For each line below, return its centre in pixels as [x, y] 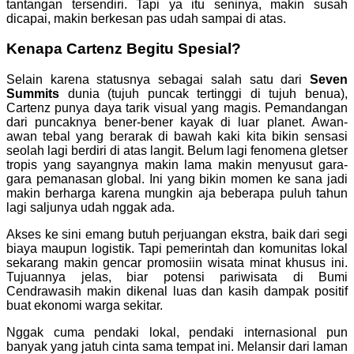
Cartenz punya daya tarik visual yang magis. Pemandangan [177, 108]
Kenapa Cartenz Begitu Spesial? [124, 49]
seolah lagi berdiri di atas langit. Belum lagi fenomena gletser [177, 151]
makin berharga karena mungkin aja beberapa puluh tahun [177, 194]
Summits [33, 94]
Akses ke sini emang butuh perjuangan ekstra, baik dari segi [177, 235]
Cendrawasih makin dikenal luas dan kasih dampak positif [177, 292]
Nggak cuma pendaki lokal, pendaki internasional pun [177, 333]
